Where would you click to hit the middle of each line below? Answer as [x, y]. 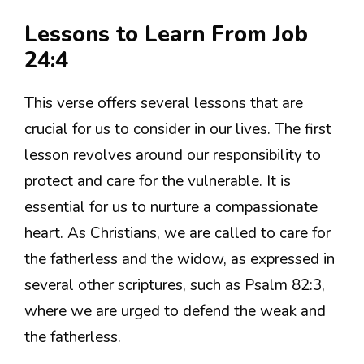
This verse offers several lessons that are [164, 103]
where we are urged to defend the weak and [175, 311]
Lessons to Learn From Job [166, 34]
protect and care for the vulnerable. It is [158, 181]
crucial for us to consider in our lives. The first [178, 129]
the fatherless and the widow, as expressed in [180, 259]
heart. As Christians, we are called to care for [178, 233]
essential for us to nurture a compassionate [171, 207]
